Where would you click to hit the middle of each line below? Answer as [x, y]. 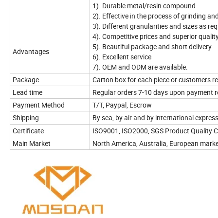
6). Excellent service [122, 56]
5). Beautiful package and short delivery [152, 46]
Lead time [27, 92]
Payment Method [39, 105]
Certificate [28, 130]
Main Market [32, 143]
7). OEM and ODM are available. [140, 67]
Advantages [31, 51]
